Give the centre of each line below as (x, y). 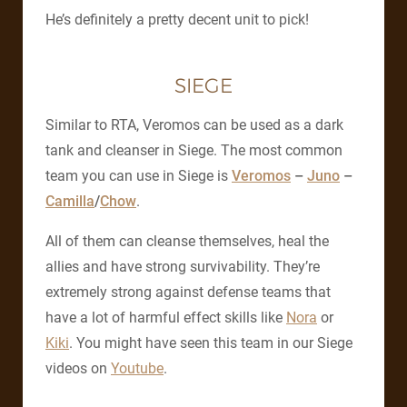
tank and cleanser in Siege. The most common (194, 150)
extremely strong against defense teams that (188, 292)
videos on (78, 368)
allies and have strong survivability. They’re (183, 266)
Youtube (137, 368)
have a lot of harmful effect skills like (166, 317)
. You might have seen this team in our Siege (211, 342)
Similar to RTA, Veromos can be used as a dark (194, 124)
